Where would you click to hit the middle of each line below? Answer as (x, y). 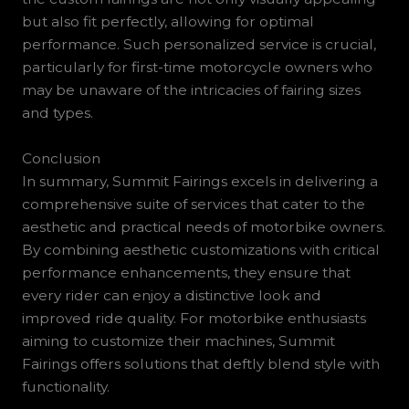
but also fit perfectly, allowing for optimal (168, 22)
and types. (57, 113)
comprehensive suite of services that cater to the (193, 204)
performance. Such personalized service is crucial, (199, 45)
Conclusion (61, 158)
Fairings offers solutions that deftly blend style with (200, 363)
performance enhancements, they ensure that (186, 272)
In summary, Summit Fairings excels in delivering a (199, 181)
